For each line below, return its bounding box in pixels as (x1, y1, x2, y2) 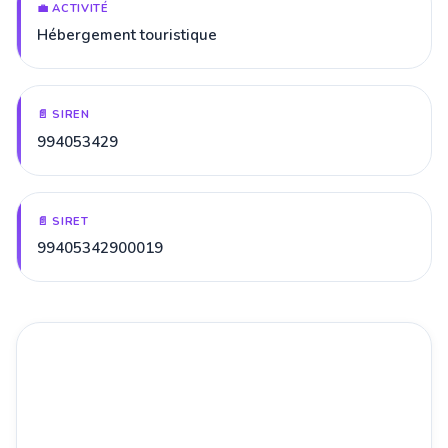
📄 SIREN (37, 107, 90, 123)
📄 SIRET (37, 213, 89, 229)
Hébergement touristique (37, 25, 217, 46)
